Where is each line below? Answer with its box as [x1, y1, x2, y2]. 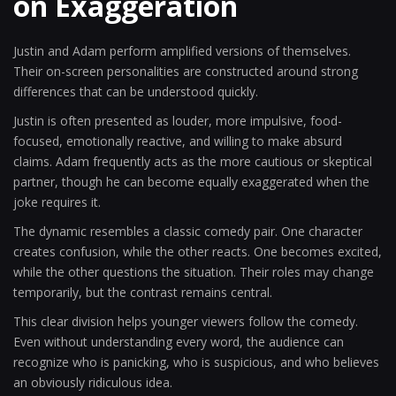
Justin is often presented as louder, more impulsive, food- [13, 112, 342, 129]
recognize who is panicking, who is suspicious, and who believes [13, 354, 379, 370]
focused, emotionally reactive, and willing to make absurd [13, 133, 342, 149]
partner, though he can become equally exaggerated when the [13, 173, 369, 190]
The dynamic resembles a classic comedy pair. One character [13, 223, 362, 240]
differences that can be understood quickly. [13, 83, 258, 100]
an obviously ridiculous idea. [13, 374, 172, 391]
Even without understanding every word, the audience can [13, 333, 344, 350]
